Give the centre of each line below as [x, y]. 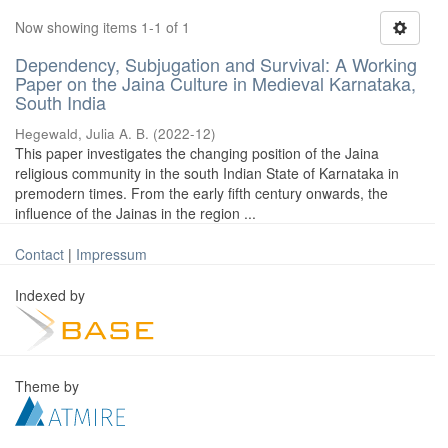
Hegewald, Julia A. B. [82, 133]
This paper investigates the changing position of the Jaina [197, 153]
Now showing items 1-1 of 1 [102, 27]
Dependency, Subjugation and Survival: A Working [216, 64]
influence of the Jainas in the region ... [135, 213]
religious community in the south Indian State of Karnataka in [207, 173]
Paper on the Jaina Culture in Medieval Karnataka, [215, 83]
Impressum [111, 254]
